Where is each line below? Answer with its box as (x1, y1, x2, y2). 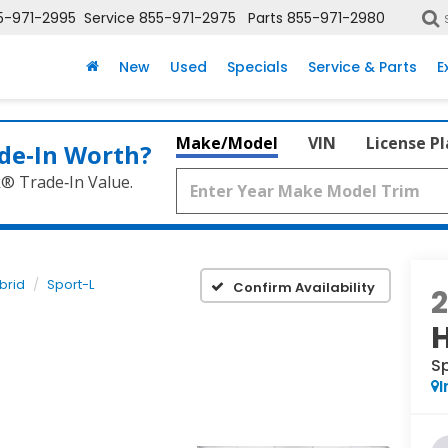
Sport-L (47, 275, 94, 294)
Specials (227, 57, 288, 78)
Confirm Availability (233, 277, 376, 297)
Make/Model (176, 132, 278, 154)
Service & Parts (308, 57, 417, 78)
